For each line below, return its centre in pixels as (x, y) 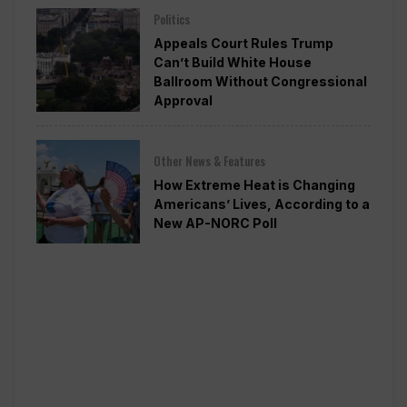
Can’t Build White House (232, 63)
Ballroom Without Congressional (260, 82)
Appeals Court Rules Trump (243, 44)
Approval (183, 101)
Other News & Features (209, 160)
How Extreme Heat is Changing (254, 184)
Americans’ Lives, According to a (261, 203)
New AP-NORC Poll (215, 223)
